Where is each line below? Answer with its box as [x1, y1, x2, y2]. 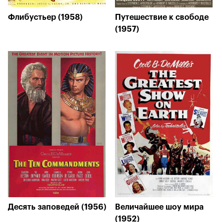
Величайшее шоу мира [115, 203, 204, 211]
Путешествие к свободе [115, 13, 209, 21]
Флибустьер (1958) [8, 13, 83, 21]
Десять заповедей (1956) [8, 203, 107, 211]
